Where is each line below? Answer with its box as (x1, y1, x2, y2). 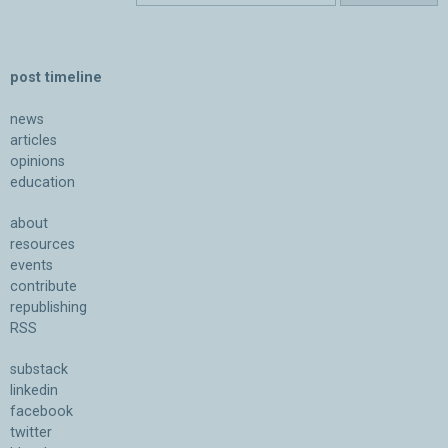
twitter (10, 423, 52, 441)
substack (10, 360, 68, 378)
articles (10, 131, 57, 149)
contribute (10, 277, 77, 295)
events (10, 256, 53, 274)
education (10, 173, 75, 191)
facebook (10, 402, 73, 420)
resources (10, 235, 75, 253)
